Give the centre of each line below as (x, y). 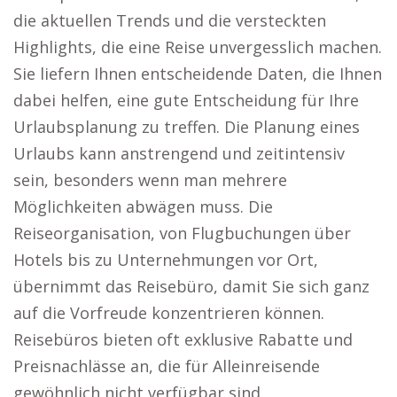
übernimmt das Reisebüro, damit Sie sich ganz (191, 286)
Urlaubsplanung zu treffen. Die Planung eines (187, 127)
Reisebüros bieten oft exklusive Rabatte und (183, 339)
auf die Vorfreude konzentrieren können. (169, 313)
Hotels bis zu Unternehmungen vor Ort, (166, 260)
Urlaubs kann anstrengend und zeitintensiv (179, 153)
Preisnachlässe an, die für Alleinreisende (167, 366)
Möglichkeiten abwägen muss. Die (143, 206)
